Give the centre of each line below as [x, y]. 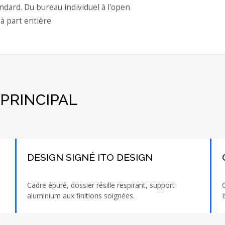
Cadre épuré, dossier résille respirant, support [101, 185]
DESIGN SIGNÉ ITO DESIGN [90, 157]
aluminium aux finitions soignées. [81, 195]
